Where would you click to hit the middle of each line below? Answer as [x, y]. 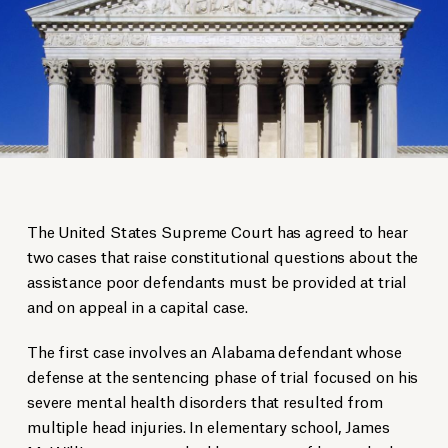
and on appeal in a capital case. [137, 306]
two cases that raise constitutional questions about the [222, 256]
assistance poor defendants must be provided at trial [216, 281]
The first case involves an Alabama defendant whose [214, 351]
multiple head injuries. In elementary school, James [208, 426]
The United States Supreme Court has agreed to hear [217, 231]
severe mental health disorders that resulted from [204, 401]
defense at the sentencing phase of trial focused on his [222, 376]
